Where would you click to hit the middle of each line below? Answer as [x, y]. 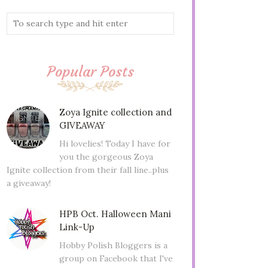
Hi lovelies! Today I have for [115, 143]
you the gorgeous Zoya [106, 156]
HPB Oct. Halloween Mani [115, 214]
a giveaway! [29, 183]
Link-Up [77, 227]
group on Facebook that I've [116, 258]
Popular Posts [90, 72]
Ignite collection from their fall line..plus [88, 170]
